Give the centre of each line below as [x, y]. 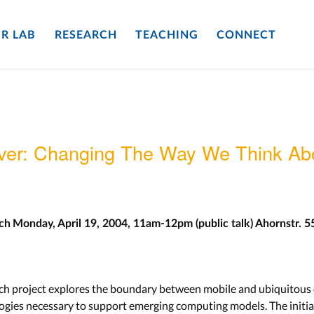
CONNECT [247, 35]
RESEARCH [86, 35]
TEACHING [166, 35]
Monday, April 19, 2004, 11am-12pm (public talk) [133, 224]
